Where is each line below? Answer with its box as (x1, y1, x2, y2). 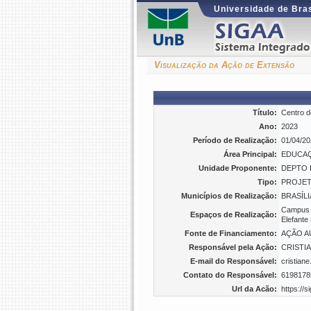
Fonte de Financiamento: (185, 229, 277, 237)
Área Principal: (224, 150, 277, 158)
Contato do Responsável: (183, 271, 277, 279)
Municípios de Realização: (181, 192, 277, 200)
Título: (253, 108, 277, 117)
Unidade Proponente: (199, 164, 277, 172)
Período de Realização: (193, 136, 277, 144)
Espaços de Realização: (190, 210, 277, 219)
